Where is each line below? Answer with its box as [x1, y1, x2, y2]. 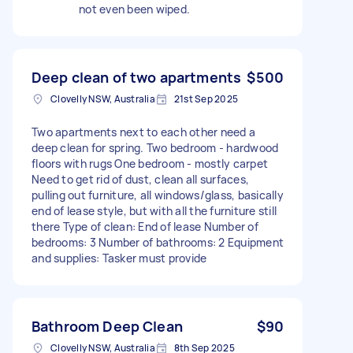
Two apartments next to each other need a [32, 124, 255, 139]
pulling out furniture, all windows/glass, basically [32, 187, 284, 203]
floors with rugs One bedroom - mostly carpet [32, 155, 268, 171]
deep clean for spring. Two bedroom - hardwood [32, 139, 279, 155]
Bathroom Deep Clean [32, 316, 183, 336]
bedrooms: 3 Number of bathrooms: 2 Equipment [32, 234, 284, 250]
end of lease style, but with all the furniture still [32, 203, 277, 218]
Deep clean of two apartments [32, 67, 242, 87]
